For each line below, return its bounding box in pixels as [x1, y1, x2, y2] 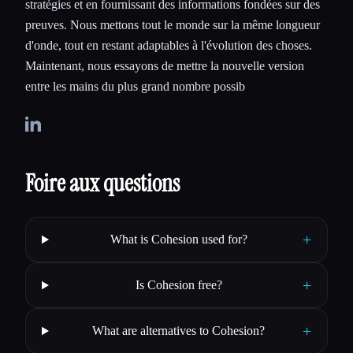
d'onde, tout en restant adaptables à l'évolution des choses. [25, 39, 312, 53]
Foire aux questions [25, 168, 180, 199]
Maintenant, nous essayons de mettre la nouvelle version [25, 59, 304, 73]
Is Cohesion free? [135, 278, 222, 292]
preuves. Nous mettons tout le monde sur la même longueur [25, 18, 320, 32]
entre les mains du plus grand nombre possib [25, 80, 245, 94]
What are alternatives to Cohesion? [92, 324, 266, 338]
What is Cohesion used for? [110, 232, 247, 247]
